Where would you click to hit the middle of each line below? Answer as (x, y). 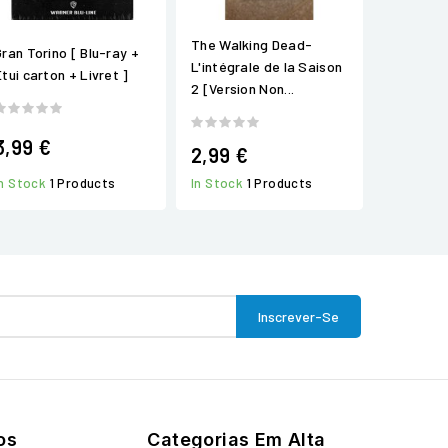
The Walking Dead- (252, 45)
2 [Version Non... (243, 89)
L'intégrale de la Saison (267, 67)
